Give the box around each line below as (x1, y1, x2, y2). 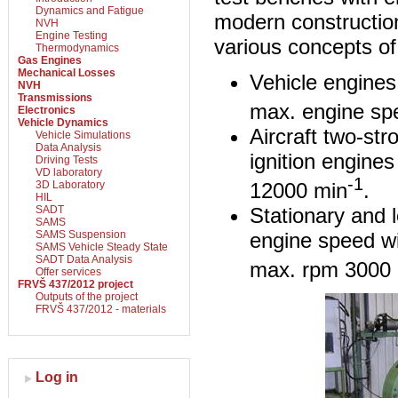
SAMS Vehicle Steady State (36, 241, 168, 253)
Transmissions (18, 92, 92, 104)
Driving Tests (36, 154, 98, 166)
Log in (36, 370, 78, 385)
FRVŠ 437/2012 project (18, 278, 133, 291)
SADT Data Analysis (36, 253, 132, 266)
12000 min (250, 178, 347, 203)
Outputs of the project (36, 291, 138, 303)
